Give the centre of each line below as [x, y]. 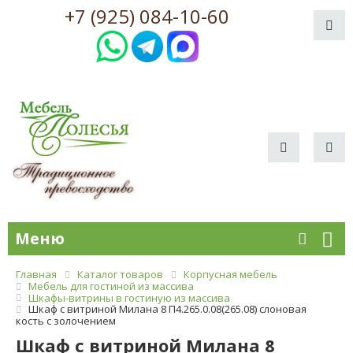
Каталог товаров [120, 275]
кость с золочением [66, 321]
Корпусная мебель [230, 275]
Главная [36, 275]
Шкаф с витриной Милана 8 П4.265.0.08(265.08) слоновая [167, 309]
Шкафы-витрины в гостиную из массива [129, 297]
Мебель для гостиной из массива [111, 286]
